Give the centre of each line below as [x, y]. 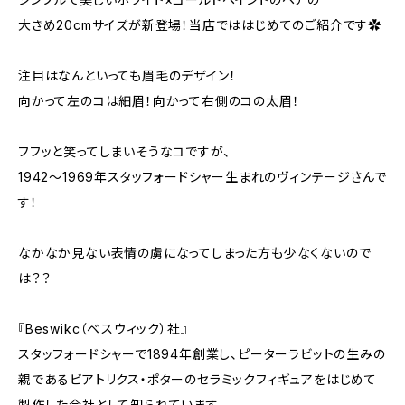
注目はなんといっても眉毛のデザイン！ [127, 75]
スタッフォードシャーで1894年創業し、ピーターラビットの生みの [202, 354]
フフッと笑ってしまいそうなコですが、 [124, 151]
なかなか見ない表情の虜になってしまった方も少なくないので [195, 253]
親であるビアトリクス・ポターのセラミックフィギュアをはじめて [198, 379]
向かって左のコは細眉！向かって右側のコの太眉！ [159, 101]
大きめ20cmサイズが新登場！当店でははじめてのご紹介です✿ [200, 25]
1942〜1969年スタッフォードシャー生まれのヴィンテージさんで [202, 177]
